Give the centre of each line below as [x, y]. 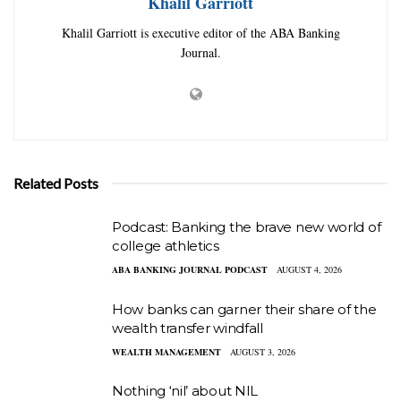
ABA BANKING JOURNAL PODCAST [190, 270]
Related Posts [56, 183]
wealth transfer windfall [188, 328]
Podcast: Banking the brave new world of [247, 227]
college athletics [166, 246]
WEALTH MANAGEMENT [166, 351]
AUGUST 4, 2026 [309, 270]
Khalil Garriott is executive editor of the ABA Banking [200, 33]
